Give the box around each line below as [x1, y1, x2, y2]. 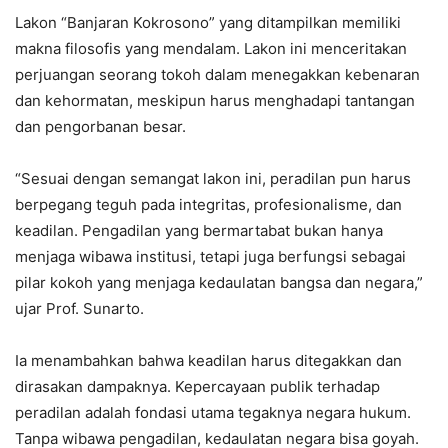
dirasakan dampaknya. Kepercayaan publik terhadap [15, 377, 380, 397]
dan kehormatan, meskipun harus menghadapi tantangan [15, 91, 415, 111]
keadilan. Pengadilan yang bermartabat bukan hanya [15, 221, 383, 241]
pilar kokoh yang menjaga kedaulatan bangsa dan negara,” [15, 273, 423, 293]
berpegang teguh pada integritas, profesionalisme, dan [15, 195, 402, 215]
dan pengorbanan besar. [15, 117, 186, 137]
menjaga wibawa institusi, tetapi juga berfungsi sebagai [15, 247, 406, 267]
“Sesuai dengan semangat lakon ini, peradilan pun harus [15, 169, 411, 189]
